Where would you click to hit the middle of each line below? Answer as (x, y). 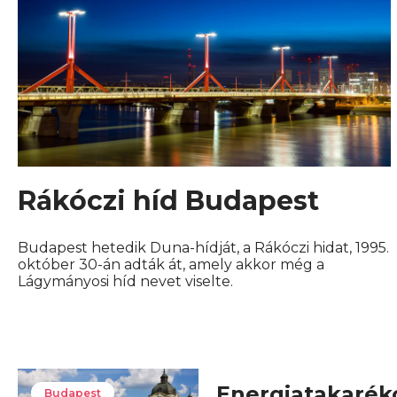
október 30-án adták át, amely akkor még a (171, 265)
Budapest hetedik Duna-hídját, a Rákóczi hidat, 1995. (203, 248)
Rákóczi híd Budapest (168, 201)
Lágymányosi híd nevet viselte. (125, 282)
